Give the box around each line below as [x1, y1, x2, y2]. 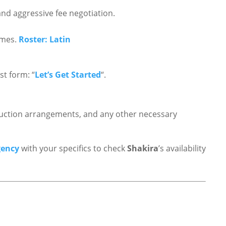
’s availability [158, 142, 206, 154]
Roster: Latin [19, 33, 71, 45]
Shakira [127, 142, 158, 154]
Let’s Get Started [35, 69, 101, 80]
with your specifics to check [19, 142, 127, 154]
